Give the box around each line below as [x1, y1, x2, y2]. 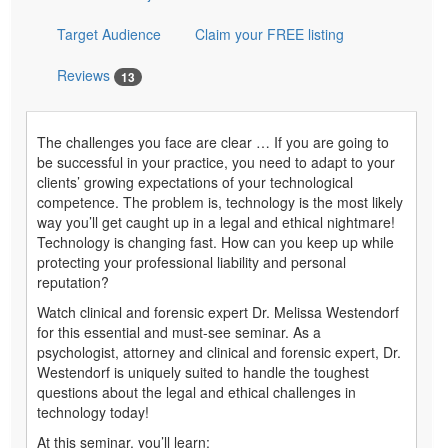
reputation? [37, 272, 109, 293]
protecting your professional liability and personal [37, 252, 346, 273]
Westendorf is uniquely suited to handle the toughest [37, 362, 369, 383]
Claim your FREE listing [195, 23, 344, 44]
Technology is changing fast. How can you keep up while [37, 232, 394, 253]
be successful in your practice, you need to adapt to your [37, 152, 395, 173]
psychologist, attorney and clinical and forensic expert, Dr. [37, 342, 401, 363]
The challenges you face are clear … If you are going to [37, 132, 389, 153]
